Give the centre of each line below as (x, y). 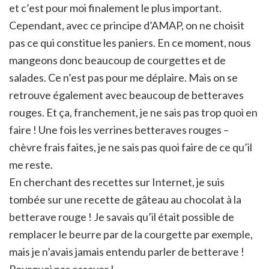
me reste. (31, 164)
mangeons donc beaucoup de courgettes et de (117, 60)
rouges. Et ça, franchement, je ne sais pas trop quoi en (133, 112)
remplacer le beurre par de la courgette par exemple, (131, 234)
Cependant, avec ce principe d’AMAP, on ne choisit (127, 25)
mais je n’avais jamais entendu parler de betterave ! (127, 251)
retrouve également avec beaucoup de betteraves (126, 95)
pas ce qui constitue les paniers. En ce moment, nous (130, 42)
